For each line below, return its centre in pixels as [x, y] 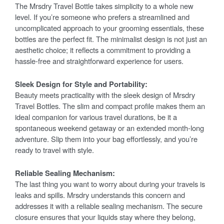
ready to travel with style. [54, 150]
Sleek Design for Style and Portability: [81, 84]
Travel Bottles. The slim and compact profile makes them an [110, 106]
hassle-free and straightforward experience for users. [99, 61]
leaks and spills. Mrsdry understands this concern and [100, 195]
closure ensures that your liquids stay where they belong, [105, 217]
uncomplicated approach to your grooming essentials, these [109, 28]
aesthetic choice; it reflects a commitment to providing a [103, 50]
